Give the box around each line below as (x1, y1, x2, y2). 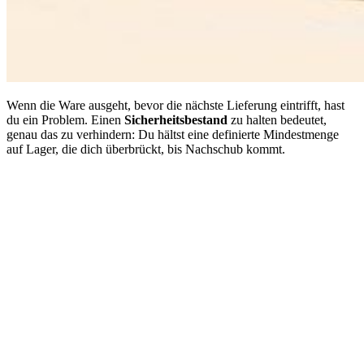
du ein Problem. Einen (6, 112, 124, 127)
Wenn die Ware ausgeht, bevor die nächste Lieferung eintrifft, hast (6, 97, 344, 112)
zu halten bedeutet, (227, 112, 327, 127)
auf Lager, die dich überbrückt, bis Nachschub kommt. (6, 141, 285, 156)
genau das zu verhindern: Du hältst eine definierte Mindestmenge (6, 127, 339, 141)
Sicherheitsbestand (124, 112, 227, 127)
